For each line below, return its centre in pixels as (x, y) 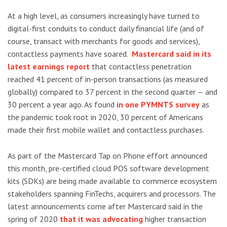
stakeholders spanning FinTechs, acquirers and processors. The (112, 193)
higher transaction (175, 219)
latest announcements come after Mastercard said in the (105, 206)
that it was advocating (101, 219)
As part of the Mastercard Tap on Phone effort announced (107, 155)
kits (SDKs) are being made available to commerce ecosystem (112, 181)
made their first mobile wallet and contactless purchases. (106, 130)
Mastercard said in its (172, 54)
